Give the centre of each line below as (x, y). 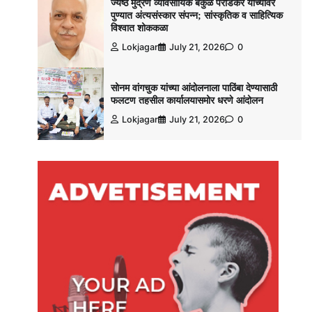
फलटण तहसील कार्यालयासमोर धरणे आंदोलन (187, 101)
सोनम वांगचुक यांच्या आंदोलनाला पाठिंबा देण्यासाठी (194, 88)
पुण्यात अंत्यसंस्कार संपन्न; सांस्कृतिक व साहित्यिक (196, 16)
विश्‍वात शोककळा (139, 28)
